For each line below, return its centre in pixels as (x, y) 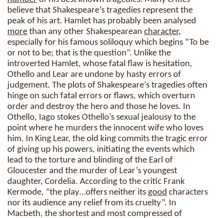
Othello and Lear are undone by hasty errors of (94, 75)
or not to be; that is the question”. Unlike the (89, 53)
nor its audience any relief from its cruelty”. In (92, 203)
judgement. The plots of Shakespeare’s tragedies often (107, 85)
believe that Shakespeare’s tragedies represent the (100, 10)
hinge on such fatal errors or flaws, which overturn (101, 96)
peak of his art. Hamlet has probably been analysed (102, 21)
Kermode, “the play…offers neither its (78, 192)
